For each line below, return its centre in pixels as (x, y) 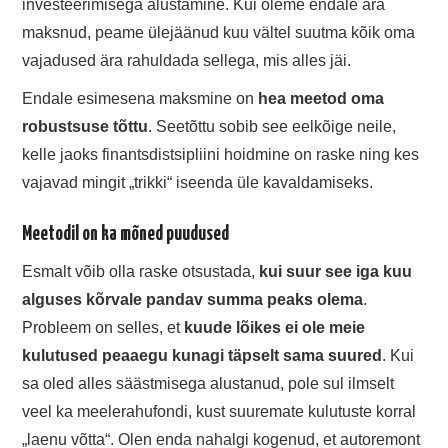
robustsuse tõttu (85, 127)
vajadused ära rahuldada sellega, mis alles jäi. (187, 61)
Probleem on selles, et (103, 327)
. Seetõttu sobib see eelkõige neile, (272, 127)
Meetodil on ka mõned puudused (126, 235)
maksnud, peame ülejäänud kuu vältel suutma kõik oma (219, 33)
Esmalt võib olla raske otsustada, (141, 271)
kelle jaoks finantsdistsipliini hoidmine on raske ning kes (221, 155)
